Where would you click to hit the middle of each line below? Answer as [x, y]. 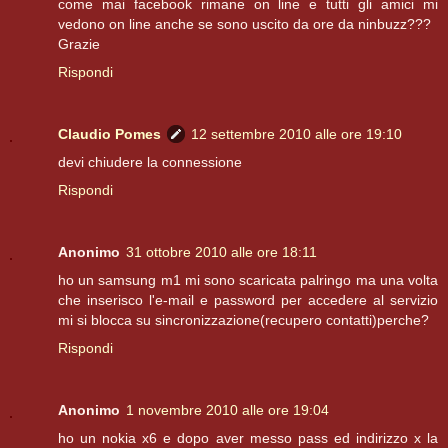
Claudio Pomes [109, 134]
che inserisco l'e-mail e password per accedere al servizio [248, 300]
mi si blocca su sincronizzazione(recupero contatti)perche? [243, 320]
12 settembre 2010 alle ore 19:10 [296, 134]
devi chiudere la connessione [150, 162]
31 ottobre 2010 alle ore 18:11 [221, 252]
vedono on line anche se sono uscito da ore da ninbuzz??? [244, 24]
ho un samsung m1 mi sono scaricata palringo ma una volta [248, 280]
